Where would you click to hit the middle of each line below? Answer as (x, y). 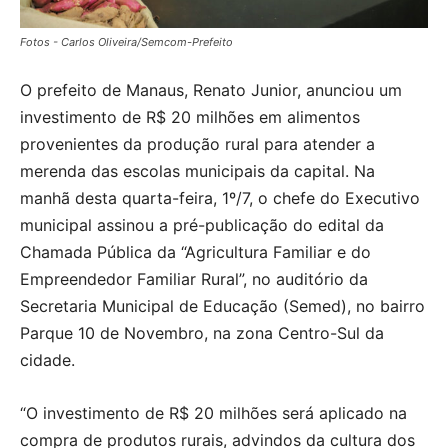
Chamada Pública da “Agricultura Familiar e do (195, 251)
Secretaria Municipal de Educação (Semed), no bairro (222, 305)
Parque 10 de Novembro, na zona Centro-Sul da (202, 332)
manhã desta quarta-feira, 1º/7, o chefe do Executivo (220, 197)
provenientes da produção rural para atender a (197, 143)
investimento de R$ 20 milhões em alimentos (190, 116)
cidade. (47, 359)
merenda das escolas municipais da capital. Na (197, 170)
